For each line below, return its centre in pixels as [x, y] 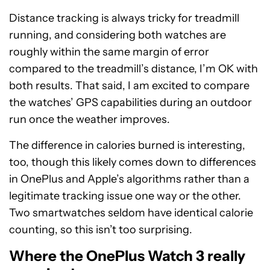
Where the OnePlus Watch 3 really [127, 256]
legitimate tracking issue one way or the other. [125, 196]
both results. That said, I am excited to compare [129, 86]
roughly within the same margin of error [109, 52]
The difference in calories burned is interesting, [127, 145]
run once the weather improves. [89, 119]
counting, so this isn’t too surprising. [101, 230]
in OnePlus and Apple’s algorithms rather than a [129, 179]
